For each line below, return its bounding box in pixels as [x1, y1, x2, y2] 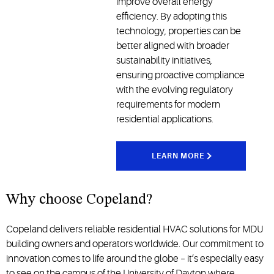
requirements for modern [116, 99, 221, 111]
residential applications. [116, 114, 214, 125]
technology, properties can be [116, 26, 242, 37]
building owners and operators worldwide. [6, 239, 182, 250]
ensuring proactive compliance [116, 70, 245, 81]
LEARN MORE [152, 152, 204, 161]
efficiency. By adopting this [116, 11, 228, 23]
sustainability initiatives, [116, 55, 213, 67]
